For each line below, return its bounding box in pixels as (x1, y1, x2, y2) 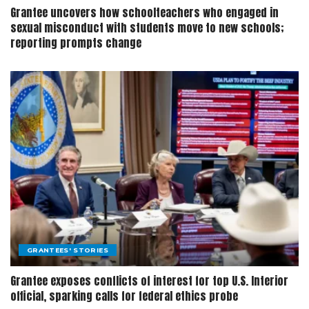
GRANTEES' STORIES (27, 246, 108, 254)
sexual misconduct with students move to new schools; (10, 19, 283, 37)
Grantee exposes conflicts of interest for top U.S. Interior (10, 272, 288, 289)
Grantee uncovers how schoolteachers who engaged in (10, 4, 279, 21)
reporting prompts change (10, 34, 141, 52)
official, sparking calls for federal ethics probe (10, 287, 238, 304)
